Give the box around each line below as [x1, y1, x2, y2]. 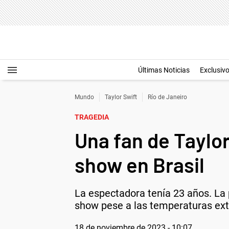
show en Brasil [75, 152, 204, 177]
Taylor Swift [105, 94, 137, 101]
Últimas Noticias [138, 66, 190, 74]
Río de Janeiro [148, 94, 187, 101]
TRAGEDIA [75, 113, 109, 121]
